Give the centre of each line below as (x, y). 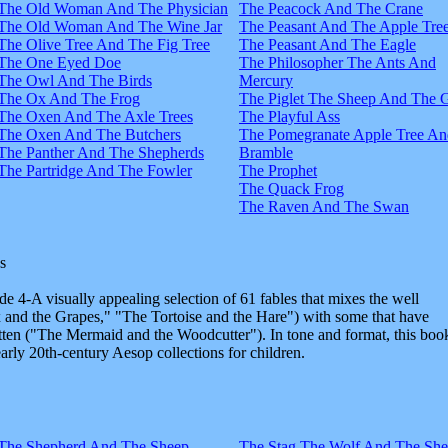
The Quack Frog (291, 188)
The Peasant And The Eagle (327, 44)
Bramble (266, 152)
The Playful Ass (289, 116)
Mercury (266, 80)
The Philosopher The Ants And (337, 62)
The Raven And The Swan (324, 206)
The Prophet (278, 170)
